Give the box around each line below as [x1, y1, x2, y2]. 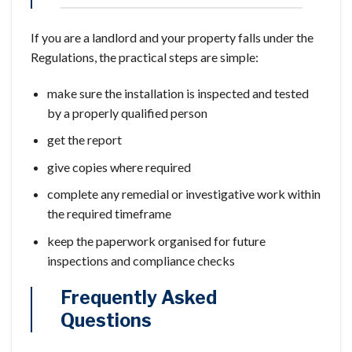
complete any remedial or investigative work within [46, 186, 321, 202]
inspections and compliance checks [46, 252, 235, 268]
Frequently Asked [60, 286, 217, 309]
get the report [46, 132, 122, 148]
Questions [60, 309, 152, 332]
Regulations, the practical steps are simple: [31, 49, 258, 64]
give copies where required [46, 159, 191, 174]
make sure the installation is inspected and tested [46, 85, 309, 101]
